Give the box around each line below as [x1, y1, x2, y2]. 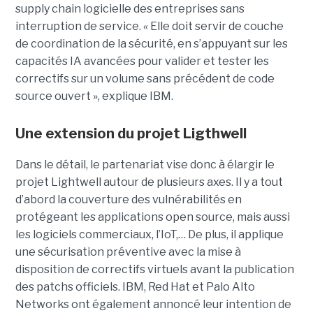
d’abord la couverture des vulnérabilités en [15, 193, 242, 207]
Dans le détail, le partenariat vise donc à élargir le [15, 158, 275, 172]
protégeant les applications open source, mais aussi [15, 210, 290, 224]
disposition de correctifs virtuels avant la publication [15, 263, 294, 277]
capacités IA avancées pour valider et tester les [15, 54, 269, 68]
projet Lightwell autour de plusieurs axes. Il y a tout [15, 175, 283, 189]
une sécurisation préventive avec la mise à [15, 245, 241, 259]
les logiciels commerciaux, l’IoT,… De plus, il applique [15, 228, 284, 242]
